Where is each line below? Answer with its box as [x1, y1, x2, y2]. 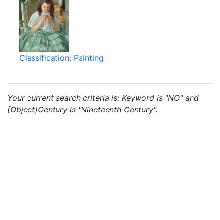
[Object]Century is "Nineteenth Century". [7, 105, 158, 114]
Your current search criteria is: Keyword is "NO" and [7, 93, 199, 103]
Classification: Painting [19, 53, 104, 63]
